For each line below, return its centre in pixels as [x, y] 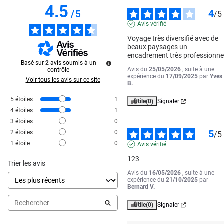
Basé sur [33, 63]
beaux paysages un [158, 47]
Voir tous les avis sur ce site [63, 80]
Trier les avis [27, 164]
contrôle [58, 70]
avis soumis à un [73, 63]
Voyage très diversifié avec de [173, 39]
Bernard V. [141, 187]
